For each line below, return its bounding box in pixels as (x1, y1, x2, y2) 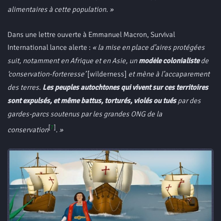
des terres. (7, 83, 42, 92)
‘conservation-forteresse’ (7, 70, 87, 78)
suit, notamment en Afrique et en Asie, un (7, 56, 139, 65)
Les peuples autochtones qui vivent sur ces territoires (42, 83, 208, 92)
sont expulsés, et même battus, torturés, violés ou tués (7, 96, 176, 105)
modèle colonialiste (139, 56, 199, 65)
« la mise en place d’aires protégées (91, 43, 205, 52)
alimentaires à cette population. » (7, 5, 113, 14)
